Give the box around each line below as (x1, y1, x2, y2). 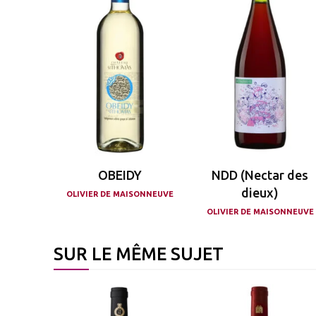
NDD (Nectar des (212, 167, 309, 182)
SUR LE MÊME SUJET (54, 243, 224, 264)
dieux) (241, 185, 279, 200)
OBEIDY (98, 167, 142, 182)
